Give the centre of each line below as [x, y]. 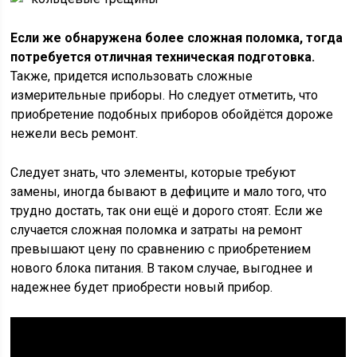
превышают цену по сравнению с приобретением [161, 249]
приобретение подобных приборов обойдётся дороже [172, 114]
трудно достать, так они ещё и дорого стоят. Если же [167, 211]
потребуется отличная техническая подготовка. [163, 57]
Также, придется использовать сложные [132, 76]
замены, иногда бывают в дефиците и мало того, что [169, 192]
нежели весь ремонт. [75, 133]
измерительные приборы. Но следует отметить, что [165, 95]
